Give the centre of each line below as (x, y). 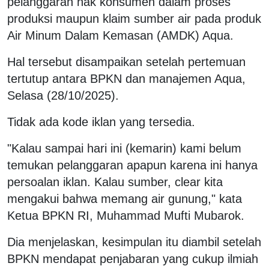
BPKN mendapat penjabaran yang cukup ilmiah (133, 258)
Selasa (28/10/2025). (63, 95)
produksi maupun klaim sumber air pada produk (134, 18)
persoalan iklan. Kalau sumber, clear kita (115, 182)
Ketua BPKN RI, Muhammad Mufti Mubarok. (126, 215)
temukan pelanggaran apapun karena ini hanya (132, 165)
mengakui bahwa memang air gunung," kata (125, 198)
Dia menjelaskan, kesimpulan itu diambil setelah (134, 242)
